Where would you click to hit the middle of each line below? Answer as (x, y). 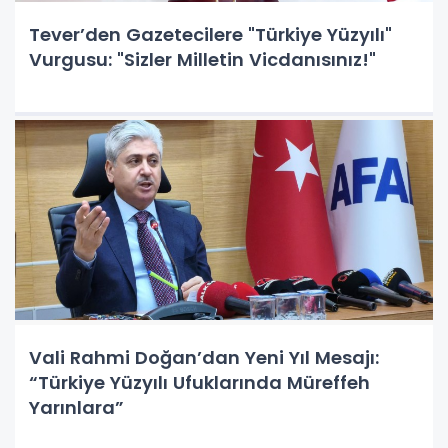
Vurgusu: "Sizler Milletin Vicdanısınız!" (202, 59)
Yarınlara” (76, 407)
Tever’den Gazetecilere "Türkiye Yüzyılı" (210, 34)
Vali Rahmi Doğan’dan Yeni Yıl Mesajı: (204, 357)
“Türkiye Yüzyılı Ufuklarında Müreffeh (199, 382)
